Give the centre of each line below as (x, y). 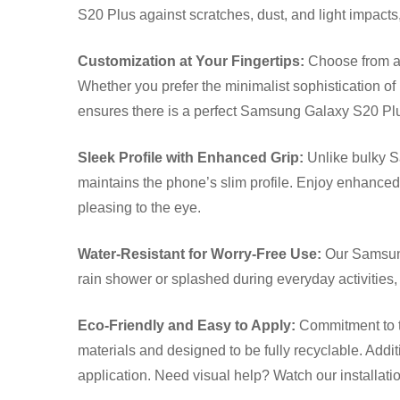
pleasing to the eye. (139, 207)
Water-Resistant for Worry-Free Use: (200, 254)
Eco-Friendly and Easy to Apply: (187, 325)
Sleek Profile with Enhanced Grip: (191, 157)
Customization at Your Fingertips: (191, 61)
